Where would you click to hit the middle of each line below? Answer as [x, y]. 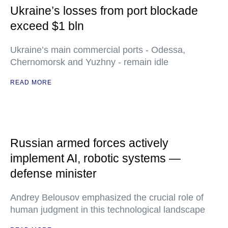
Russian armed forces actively [89, 143]
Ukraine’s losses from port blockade [104, 11]
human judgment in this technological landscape [108, 210]
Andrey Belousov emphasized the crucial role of [107, 197]
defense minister [53, 174]
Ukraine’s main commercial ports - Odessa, [98, 50]
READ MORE [31, 82]
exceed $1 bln [47, 26]
